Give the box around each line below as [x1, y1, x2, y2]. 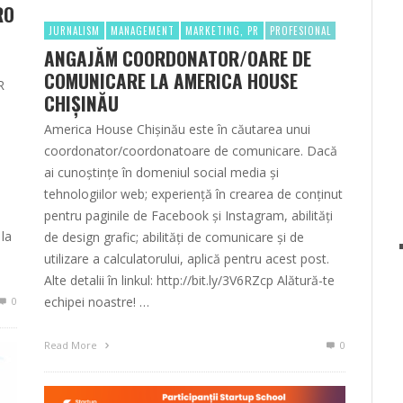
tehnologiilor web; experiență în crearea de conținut [44, 185, 343, 203]
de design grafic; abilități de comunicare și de [44, 228, 304, 246]
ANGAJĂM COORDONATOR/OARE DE [44, 44, 311, 73]
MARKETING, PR [185, 23, 259, 39]
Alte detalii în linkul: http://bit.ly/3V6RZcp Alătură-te [44, 272, 335, 290]
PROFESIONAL [270, 23, 331, 39]
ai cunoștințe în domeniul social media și [44, 164, 279, 182]
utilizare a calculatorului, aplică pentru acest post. [44, 250, 329, 268]
